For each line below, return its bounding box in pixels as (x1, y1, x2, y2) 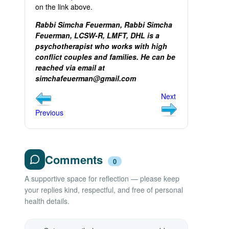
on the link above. (35, 2, 93, 12)
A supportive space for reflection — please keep (25, 173, 179, 184)
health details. (25, 196, 70, 206)
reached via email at (35, 62, 105, 73)
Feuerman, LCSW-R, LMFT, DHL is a (35, 30, 159, 40)
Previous (35, 107, 63, 118)
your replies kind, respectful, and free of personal (25, 185, 183, 195)
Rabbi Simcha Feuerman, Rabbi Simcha (35, 19, 172, 30)
